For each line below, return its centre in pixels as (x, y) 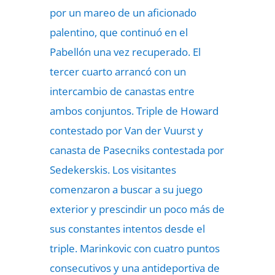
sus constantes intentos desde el (127, 229)
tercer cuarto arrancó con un (118, 72)
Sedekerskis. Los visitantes (113, 170)
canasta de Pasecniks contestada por (137, 150)
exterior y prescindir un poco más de (137, 209)
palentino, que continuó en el (118, 32)
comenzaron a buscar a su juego (126, 189)
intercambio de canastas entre (122, 91)
